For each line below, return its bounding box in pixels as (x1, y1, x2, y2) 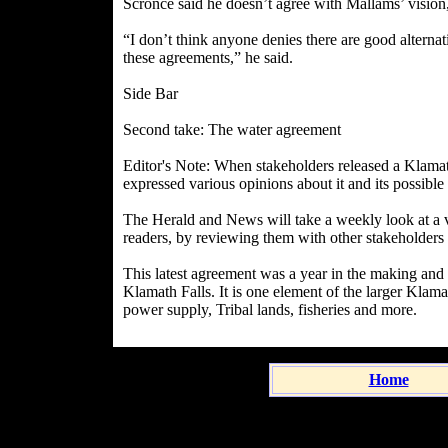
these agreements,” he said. (123, 49, 293, 66)
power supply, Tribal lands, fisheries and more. (123, 301, 417, 318)
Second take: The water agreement (123, 121, 341, 138)
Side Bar (123, 85, 178, 102)
